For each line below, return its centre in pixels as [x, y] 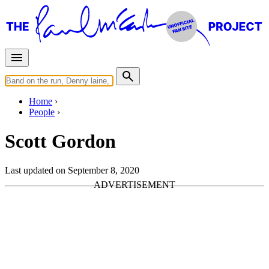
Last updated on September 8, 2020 [72, 171]
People [42, 112]
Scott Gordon [60, 141]
